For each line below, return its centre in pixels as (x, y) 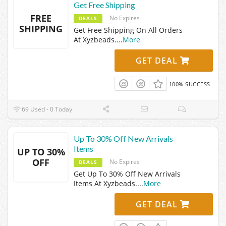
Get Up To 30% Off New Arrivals (127, 174)
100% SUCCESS (189, 84)
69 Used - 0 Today (46, 109)
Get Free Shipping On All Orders (128, 30)
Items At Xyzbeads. (105, 184)
